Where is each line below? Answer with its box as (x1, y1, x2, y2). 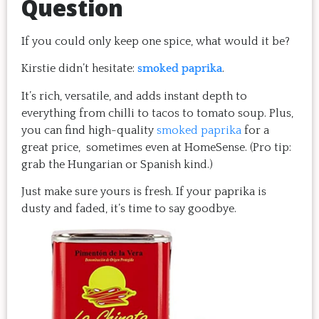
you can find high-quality (21, 123, 157, 137)
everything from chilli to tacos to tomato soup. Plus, (21, 106, 293, 120)
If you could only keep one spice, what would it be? (21, 34, 290, 48)
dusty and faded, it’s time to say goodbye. (21, 202, 236, 215)
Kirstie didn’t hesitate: (21, 62, 137, 75)
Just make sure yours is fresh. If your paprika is (21, 184, 266, 198)
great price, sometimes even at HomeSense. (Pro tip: (21, 140, 291, 154)
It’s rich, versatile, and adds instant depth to (21, 89, 247, 103)
